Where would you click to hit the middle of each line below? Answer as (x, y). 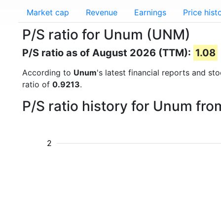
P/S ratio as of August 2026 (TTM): (108, 53)
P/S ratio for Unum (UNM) (106, 35)
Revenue (102, 12)
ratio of (37, 84)
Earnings (150, 12)
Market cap (48, 12)
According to (48, 73)
